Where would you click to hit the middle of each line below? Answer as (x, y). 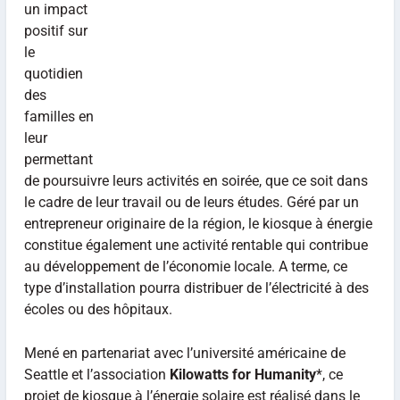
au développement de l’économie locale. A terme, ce (185, 266)
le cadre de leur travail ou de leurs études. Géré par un (191, 202)
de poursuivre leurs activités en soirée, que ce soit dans (196, 180)
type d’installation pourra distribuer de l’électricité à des (196, 287)
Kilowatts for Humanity (242, 375)
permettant (58, 159)
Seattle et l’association (96, 375)
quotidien (53, 73)
